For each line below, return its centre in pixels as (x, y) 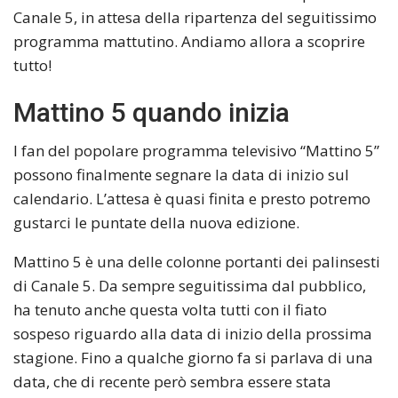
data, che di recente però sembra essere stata (172, 381)
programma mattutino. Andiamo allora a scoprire (189, 41)
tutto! (32, 65)
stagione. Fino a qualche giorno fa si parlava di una (193, 357)
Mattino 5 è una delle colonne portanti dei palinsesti (197, 261)
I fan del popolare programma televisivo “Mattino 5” (196, 150)
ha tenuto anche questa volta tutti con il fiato (170, 309)
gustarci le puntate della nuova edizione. (156, 222)
